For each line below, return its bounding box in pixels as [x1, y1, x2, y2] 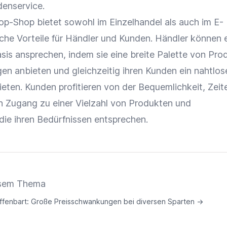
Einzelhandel [109, 17, 162, 27]
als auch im [162, 17, 214, 27]
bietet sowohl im [34, 17, 109, 27]
